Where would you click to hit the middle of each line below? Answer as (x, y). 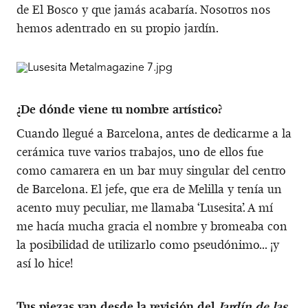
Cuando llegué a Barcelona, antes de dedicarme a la (154, 133)
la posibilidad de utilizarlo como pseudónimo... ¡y (148, 244)
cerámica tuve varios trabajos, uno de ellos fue (140, 152)
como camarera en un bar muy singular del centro (151, 170)
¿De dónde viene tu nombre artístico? (119, 109)
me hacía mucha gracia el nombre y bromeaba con (152, 226)
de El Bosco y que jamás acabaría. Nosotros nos (143, 9)
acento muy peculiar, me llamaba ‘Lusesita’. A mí (145, 207)
